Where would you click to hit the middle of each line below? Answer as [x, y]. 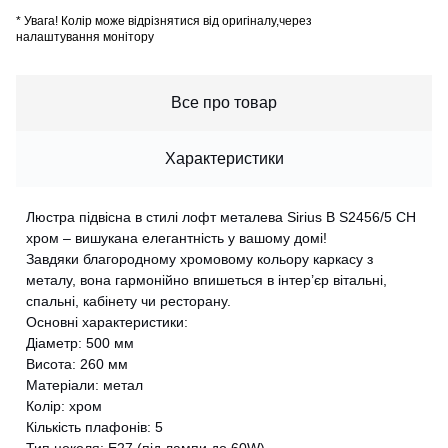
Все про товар [224, 103]
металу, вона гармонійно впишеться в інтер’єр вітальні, [206, 280]
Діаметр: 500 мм [80, 343]
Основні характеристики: [107, 322]
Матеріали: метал [84, 385]
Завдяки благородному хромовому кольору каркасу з [199, 259]
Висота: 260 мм [77, 364]
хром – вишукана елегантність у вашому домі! [176, 238]
